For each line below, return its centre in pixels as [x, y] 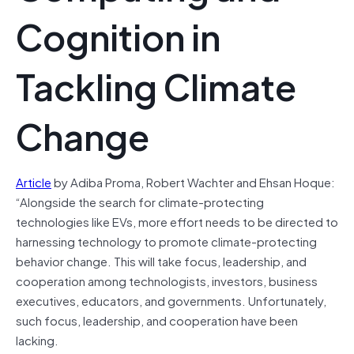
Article [34, 181]
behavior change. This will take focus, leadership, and [161, 260]
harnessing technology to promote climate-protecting [166, 241]
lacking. [40, 339]
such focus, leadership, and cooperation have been [157, 320]
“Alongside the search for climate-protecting [140, 201]
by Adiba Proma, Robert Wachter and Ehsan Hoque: [193, 181]
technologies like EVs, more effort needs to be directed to [177, 221]
